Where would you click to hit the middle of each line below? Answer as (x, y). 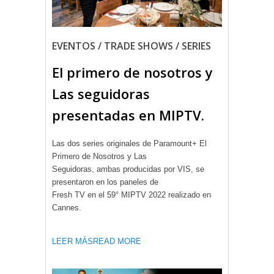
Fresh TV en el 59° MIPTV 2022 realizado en (131, 194)
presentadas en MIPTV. (128, 115)
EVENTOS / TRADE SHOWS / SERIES (131, 46)
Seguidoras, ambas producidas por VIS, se (128, 169)
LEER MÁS (72, 241)
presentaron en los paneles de (105, 182)
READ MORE (117, 241)
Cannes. (67, 207)
